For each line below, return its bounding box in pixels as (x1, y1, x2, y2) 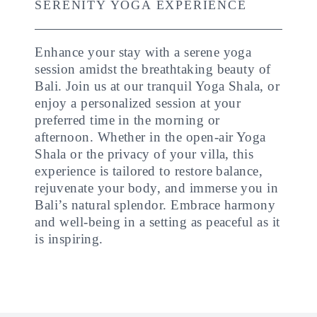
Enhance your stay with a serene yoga (35, 45, 252, 59)
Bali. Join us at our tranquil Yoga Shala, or (35, 79, 280, 93)
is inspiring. (35, 231, 103, 246)
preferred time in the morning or (35, 113, 220, 127)
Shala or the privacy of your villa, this (35, 146, 254, 161)
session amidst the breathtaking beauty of (35, 62, 271, 76)
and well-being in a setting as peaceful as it (35, 214, 280, 229)
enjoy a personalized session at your (35, 96, 241, 110)
